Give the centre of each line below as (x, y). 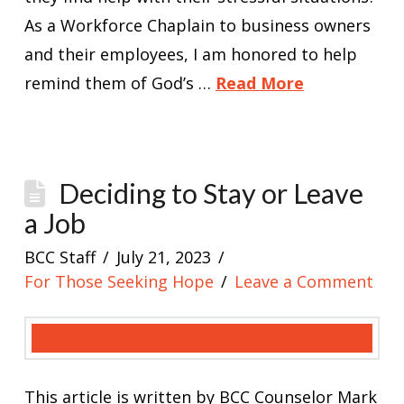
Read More (259, 83)
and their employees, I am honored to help (190, 55)
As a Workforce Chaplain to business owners (197, 26)
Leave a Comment (304, 282)
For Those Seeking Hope (119, 282)
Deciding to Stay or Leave (211, 194)
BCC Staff (60, 257)
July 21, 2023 (164, 257)
